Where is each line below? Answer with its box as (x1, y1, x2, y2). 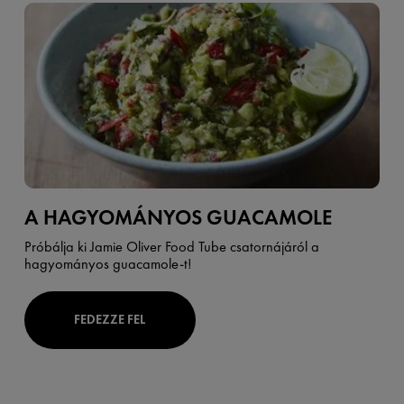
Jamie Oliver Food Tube (89, 236, 226, 256)
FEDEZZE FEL (74, 311, 146, 328)
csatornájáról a (225, 236, 319, 256)
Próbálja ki (23, 236, 90, 256)
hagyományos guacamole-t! (23, 253, 192, 273)
